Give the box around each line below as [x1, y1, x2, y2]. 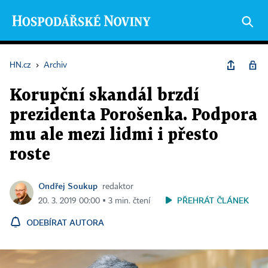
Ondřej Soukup [38, 181, 98, 191]
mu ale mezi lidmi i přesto [10, 127, 218, 143]
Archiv [44, 61, 67, 69]
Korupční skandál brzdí [10, 88, 199, 103]
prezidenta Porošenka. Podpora [10, 108, 257, 123]
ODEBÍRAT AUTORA [26, 217, 104, 227]
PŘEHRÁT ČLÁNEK [177, 195, 249, 205]
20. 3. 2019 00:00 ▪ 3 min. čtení [38, 197, 150, 205]
